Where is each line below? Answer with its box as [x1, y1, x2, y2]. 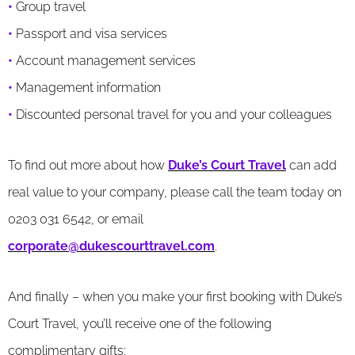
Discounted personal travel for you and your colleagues [13, 106, 332, 122]
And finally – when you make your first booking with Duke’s [8, 288, 342, 304]
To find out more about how [8, 157, 168, 173]
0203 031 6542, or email [8, 211, 143, 227]
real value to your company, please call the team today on [8, 184, 342, 200]
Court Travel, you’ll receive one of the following [8, 315, 272, 331]
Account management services [16, 52, 196, 68]
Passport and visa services [16, 25, 167, 41]
